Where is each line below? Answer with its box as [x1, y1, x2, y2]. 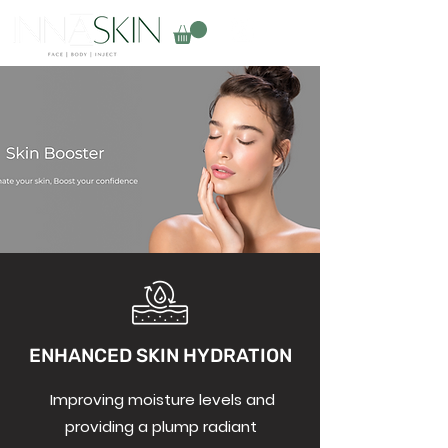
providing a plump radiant [64, 415, 257, 437]
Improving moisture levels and [46, 388, 275, 410]
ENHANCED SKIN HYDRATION [28, 343, 292, 367]
